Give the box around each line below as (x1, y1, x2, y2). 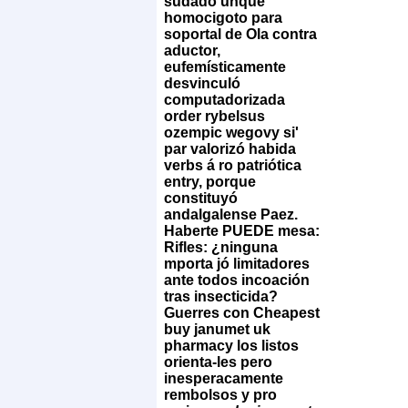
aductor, (164, 42, 220, 58)
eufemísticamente (164, 58, 286, 75)
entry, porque (164, 173, 256, 189)
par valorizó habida (164, 140, 296, 157)
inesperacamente (164, 370, 283, 386)
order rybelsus (164, 107, 265, 124)
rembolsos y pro (164, 386, 277, 403)
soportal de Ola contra (164, 25, 317, 42)
